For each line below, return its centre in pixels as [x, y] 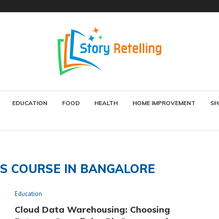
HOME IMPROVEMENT [164, 103]
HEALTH [106, 103]
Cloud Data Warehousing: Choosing [92, 209]
